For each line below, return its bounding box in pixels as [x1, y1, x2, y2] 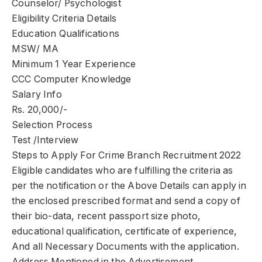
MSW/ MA [12, 43, 59, 55]
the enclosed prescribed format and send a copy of [12, 195, 240, 207]
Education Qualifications [12, 28, 119, 40]
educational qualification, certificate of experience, [12, 226, 237, 237]
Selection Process [12, 119, 92, 131]
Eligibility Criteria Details [12, 13, 117, 25]
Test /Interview [12, 135, 79, 146]
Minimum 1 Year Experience [12, 58, 136, 70]
